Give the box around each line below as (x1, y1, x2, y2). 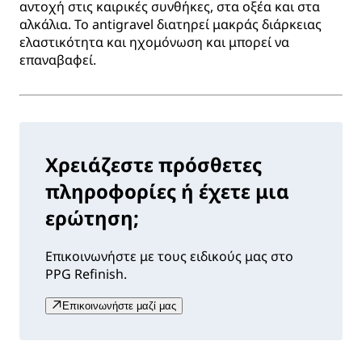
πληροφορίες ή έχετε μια (45, 178, 289, 205)
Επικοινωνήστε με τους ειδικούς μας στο (45, 247, 293, 266)
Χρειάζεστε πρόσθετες (45, 151, 262, 179)
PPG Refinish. (45, 265, 127, 284)
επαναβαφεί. (19, 51, 96, 69)
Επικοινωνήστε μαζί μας (62, 300, 176, 313)
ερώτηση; (45, 204, 139, 232)
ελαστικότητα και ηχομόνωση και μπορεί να (19, 33, 289, 52)
